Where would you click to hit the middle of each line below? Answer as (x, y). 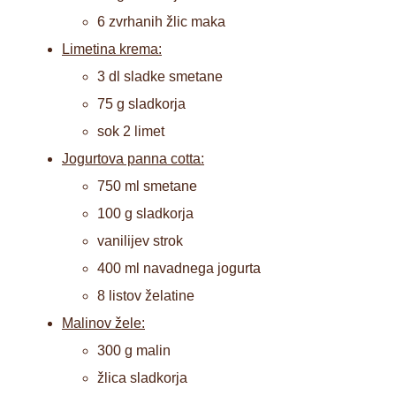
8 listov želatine (146, 295)
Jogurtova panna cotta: (133, 158)
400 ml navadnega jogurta (179, 268)
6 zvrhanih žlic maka (161, 21)
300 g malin (134, 350)
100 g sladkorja (145, 213)
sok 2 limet (131, 131)
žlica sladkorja (142, 377)
